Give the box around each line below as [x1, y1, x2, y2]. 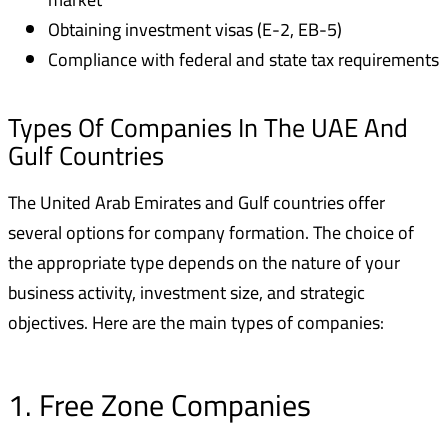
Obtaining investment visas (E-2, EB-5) [48, 13, 342, 47]
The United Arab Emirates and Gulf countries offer [8, 186, 385, 220]
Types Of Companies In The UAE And [8, 103, 408, 153]
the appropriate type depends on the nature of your [8, 246, 400, 280]
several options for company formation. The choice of [8, 216, 414, 250]
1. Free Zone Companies [8, 377, 311, 434]
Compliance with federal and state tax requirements [48, 43, 439, 77]
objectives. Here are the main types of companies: [8, 306, 384, 340]
